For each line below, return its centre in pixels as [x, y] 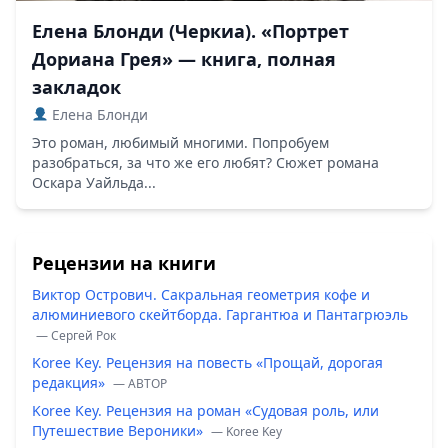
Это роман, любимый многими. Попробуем [180, 142]
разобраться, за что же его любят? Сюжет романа [205, 162]
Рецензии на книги [124, 262]
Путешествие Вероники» [119, 430]
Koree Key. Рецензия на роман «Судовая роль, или [205, 410]
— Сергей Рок [76, 335]
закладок [76, 86]
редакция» [70, 382]
